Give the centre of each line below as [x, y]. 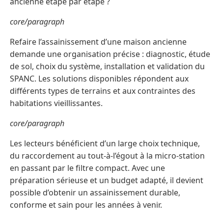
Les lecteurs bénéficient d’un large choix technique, [105, 144]
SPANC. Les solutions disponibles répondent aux [99, 79]
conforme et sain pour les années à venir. [86, 205]
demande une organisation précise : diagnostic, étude [110, 54]
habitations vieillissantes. [56, 103]
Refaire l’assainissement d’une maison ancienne [98, 42]
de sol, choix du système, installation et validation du [107, 67]
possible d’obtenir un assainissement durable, [95, 193]
